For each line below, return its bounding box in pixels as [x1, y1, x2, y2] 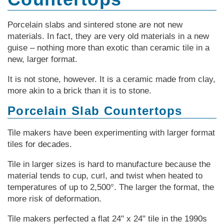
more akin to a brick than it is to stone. [7, 86, 151, 96]
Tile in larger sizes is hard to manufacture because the [7, 159, 210, 169]
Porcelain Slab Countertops [7, 104, 182, 118]
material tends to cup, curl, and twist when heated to [7, 171, 202, 181]
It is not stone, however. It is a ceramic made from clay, [7, 74, 215, 84]
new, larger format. [7, 54, 77, 64]
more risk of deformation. [7, 194, 101, 204]
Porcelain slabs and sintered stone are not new [7, 20, 182, 30]
